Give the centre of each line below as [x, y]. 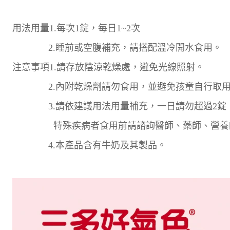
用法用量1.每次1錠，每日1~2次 [76, 28]
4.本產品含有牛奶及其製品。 [89, 145]
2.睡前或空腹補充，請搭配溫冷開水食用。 [117, 48]
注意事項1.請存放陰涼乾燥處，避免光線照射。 [108, 67]
